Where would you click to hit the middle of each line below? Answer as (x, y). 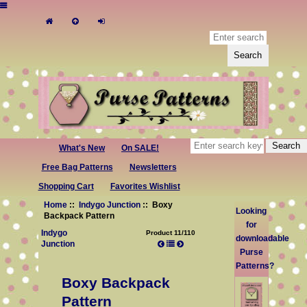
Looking (251, 211)
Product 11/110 (170, 232)
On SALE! (140, 148)
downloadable (262, 238)
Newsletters (153, 167)
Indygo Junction (109, 205)
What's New (82, 148)
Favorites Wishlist (145, 186)
